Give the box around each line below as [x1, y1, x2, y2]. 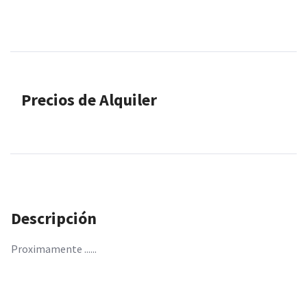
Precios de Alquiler [21, 89, 157, 110]
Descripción [11, 208, 97, 229]
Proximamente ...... [11, 242, 97, 256]
